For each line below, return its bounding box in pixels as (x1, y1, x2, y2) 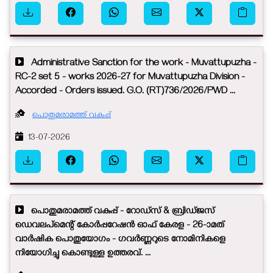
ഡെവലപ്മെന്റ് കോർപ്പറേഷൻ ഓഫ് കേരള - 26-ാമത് (15, 219, 224, 232)
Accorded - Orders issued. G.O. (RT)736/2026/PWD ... (15, 85, 235, 98)
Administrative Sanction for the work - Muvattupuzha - (24, 57, 257, 70)
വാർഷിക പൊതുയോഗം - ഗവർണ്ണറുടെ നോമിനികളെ (15, 233, 225, 246)
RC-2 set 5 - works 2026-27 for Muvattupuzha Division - (15, 71, 245, 84)
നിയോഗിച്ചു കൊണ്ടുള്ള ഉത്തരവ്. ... (15, 247, 151, 260)
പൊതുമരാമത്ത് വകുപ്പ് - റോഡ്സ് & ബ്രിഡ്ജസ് (24, 205, 214, 218)
